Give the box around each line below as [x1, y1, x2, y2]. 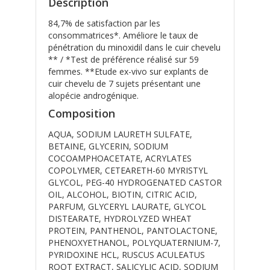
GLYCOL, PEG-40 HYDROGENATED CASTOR [48, 177, 222, 189]
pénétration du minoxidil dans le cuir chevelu [48, 42, 221, 54]
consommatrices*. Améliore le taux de [48, 30, 198, 42]
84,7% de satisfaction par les [48, 17, 160, 30]
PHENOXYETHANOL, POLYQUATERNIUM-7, [48, 237, 221, 249]
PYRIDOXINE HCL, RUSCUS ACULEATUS [48, 249, 205, 261]
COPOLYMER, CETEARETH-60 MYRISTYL [48, 165, 208, 177]
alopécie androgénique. [48, 90, 139, 102]
